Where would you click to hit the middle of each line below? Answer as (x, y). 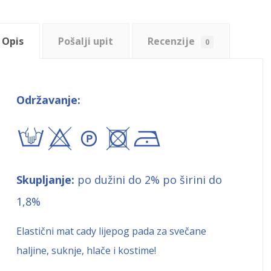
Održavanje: (49, 100)
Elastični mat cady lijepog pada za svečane (112, 231)
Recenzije (173, 41)
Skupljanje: (46, 179)
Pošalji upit (86, 41)
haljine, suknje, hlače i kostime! (87, 250)
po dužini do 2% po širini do (149, 179)
